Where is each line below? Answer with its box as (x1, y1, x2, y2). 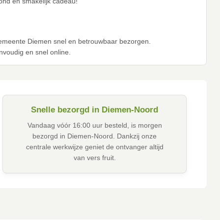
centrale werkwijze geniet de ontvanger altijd (26, 143, 164, 151)
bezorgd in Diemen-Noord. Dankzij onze (32, 132, 157, 140)
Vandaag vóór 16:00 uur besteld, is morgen (27, 121, 162, 130)
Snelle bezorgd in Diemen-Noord (31, 105, 159, 115)
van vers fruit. (73, 154, 116, 162)
